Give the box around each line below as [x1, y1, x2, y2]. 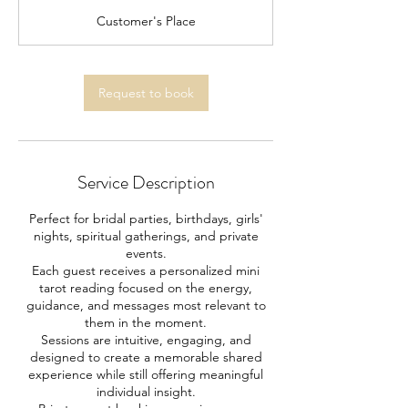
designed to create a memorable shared [29, 349, 262, 366]
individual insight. [96, 383, 196, 401]
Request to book [97, 85, 194, 102]
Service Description [76, 169, 215, 197]
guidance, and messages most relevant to [25, 297, 266, 314]
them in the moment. [85, 314, 207, 331]
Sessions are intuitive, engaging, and [40, 331, 251, 349]
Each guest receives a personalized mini [32, 262, 260, 280]
